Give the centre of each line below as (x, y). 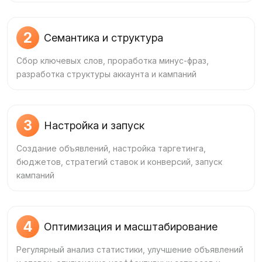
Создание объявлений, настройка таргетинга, (111, 148)
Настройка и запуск (94, 125)
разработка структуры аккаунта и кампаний (106, 74)
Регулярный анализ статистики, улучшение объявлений (130, 249)
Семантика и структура (104, 38)
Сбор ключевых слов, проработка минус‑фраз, (113, 61)
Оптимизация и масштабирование (131, 227)
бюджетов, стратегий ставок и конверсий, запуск (119, 162)
